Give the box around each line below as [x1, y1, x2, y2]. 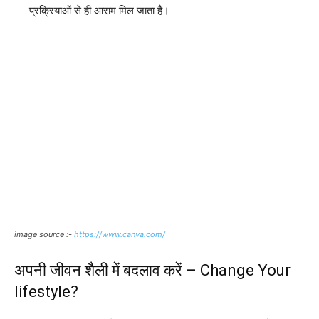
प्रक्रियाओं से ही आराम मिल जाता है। [29, 3, 169, 17]
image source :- [14, 229, 74, 239]
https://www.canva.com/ [74, 229, 165, 239]
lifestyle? [14, 282, 78, 300]
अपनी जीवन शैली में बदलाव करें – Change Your [14, 261, 291, 279]
